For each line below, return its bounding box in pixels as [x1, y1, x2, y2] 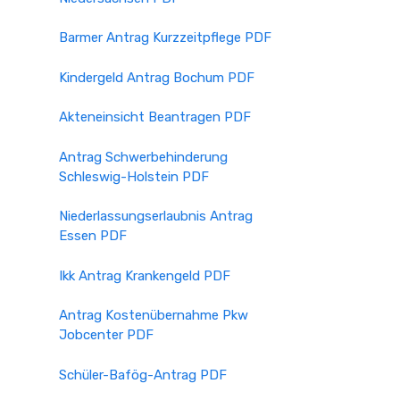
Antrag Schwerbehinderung [59, 148, 228, 165]
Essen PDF [59, 228, 127, 244]
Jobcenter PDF [59, 327, 154, 343]
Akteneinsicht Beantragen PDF [59, 109, 251, 125]
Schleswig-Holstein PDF [59, 168, 209, 185]
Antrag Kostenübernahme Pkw [59, 307, 248, 323]
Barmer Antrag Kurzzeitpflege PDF [59, 29, 271, 46]
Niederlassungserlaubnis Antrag [59, 208, 253, 224]
